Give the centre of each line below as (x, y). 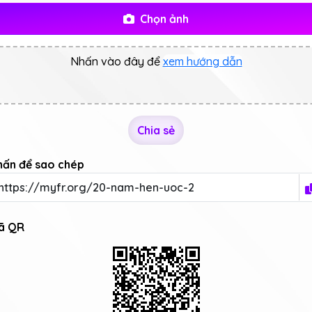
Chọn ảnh (164, 19)
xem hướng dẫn (202, 61)
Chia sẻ (156, 130)
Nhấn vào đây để (115, 61)
